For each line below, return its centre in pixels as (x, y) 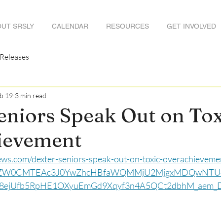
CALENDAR (70, 26)
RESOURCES (128, 26)
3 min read (31, 95)
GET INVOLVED (191, 26)
